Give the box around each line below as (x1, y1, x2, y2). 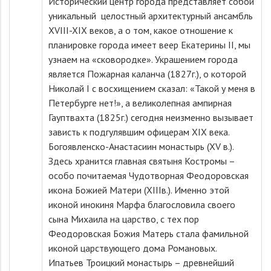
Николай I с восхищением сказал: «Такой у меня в (48, 82, 255, 94)
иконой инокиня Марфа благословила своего (48, 198, 235, 211)
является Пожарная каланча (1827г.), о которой (48, 68, 246, 80)
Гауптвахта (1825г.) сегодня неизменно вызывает (48, 111, 253, 123)
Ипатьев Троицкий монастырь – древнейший (48, 256, 234, 269)
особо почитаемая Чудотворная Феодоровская (48, 169, 249, 181)
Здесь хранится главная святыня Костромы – (48, 155, 235, 167)
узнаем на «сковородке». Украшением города (48, 53, 238, 65)
